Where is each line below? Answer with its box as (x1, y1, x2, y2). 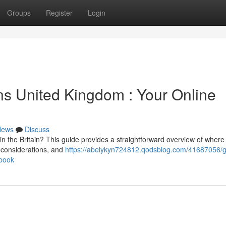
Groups (7, 8, 31, 18)
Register (46, 8, 73, 18)
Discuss (25, 124, 49, 134)
